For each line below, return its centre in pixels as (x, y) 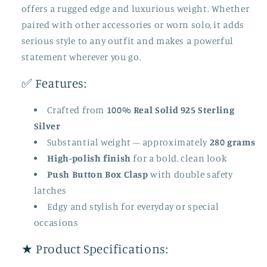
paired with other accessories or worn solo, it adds (133, 24)
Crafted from (77, 110)
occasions (56, 222)
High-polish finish (89, 158)
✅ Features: (54, 83)
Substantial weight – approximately (128, 142)
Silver (47, 126)
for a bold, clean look (179, 158)
